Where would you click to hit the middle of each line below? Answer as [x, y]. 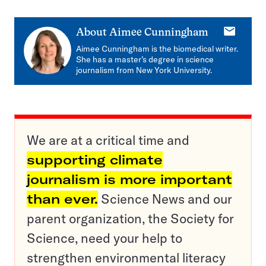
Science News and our [165, 199]
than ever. [62, 199]
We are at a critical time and [108, 140]
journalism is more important [129, 179]
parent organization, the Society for [130, 218]
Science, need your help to [104, 238]
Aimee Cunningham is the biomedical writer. [157, 49]
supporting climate [95, 160]
